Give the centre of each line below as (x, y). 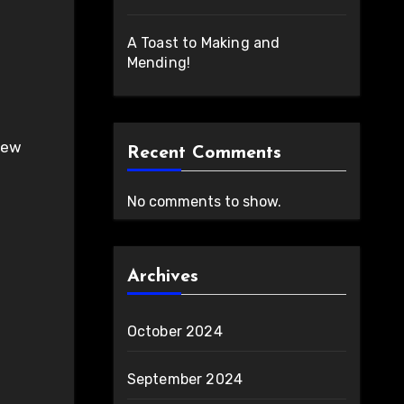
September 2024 (185, 379)
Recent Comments (204, 153)
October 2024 (174, 331)
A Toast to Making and (203, 43)
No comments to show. (204, 202)
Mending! (159, 63)
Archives (162, 277)
